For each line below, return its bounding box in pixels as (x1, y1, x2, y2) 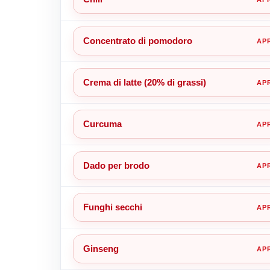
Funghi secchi (83, 201, 142, 212)
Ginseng (83, 243, 119, 254)
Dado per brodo (83, 160, 149, 171)
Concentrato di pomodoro (83, 35, 192, 46)
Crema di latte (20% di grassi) (83, 77, 206, 87)
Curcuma (83, 118, 122, 129)
